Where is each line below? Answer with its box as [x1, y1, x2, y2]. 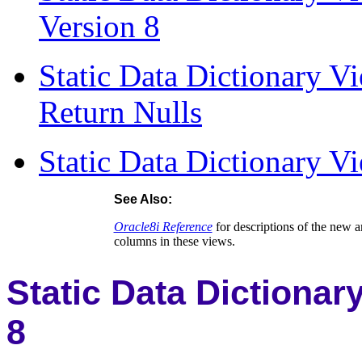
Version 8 [39, 8, 160, 44]
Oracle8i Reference [113, 219, 213, 234]
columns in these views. [113, 234, 242, 248]
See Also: [113, 192, 172, 206]
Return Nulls [39, 94, 202, 129]
